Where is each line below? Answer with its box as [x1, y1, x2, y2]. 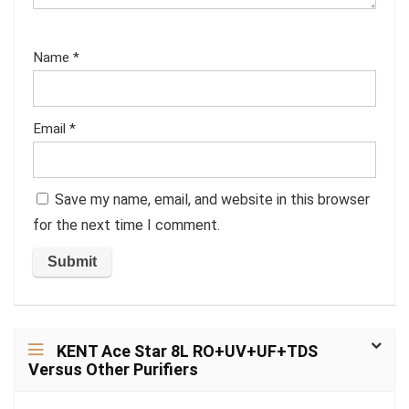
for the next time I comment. [33, 216, 220, 234]
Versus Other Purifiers [28, 360, 198, 379]
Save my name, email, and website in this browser [55, 191, 370, 208]
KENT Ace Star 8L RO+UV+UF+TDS [57, 341, 318, 361]
